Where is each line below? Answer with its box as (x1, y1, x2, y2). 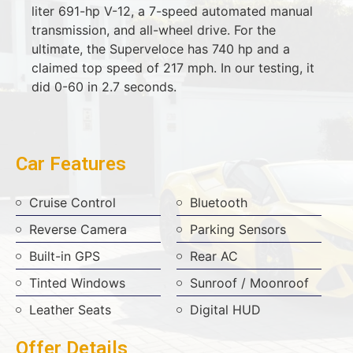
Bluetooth (189, 195, 247, 211)
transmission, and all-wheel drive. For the (32, 22, 276, 39)
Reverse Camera (29, 221, 127, 238)
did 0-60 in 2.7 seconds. (32, 79, 176, 95)
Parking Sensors (189, 221, 286, 238)
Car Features (16, 153, 126, 176)
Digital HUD (189, 302, 261, 318)
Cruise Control (29, 195, 116, 211)
